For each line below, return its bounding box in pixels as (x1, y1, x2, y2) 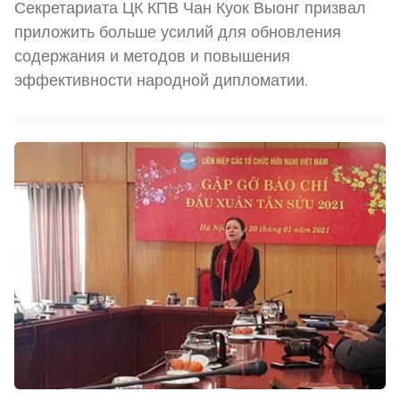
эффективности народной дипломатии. (14, 70, 308, 91)
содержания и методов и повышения (14, 46, 290, 67)
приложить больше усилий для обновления (14, 21, 341, 43)
